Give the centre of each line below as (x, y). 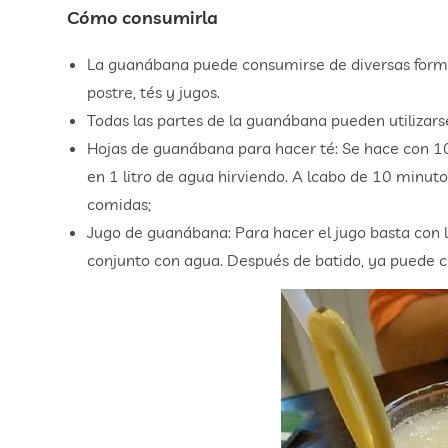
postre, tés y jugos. (154, 92)
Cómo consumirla (143, 18)
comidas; (119, 204)
